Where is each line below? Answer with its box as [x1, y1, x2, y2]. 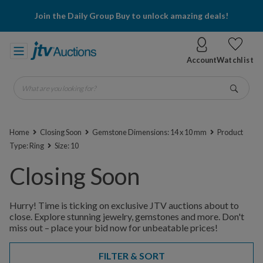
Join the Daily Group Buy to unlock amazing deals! [35, 11, 228, 21]
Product [216, 127, 243, 137]
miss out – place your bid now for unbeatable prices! [9, 222, 218, 233]
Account [187, 55, 217, 65]
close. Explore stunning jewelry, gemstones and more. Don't [9, 211, 244, 222]
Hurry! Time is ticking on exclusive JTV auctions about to [9, 200, 239, 211]
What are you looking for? [12, 78, 117, 89]
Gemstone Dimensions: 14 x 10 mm [91, 127, 208, 137]
